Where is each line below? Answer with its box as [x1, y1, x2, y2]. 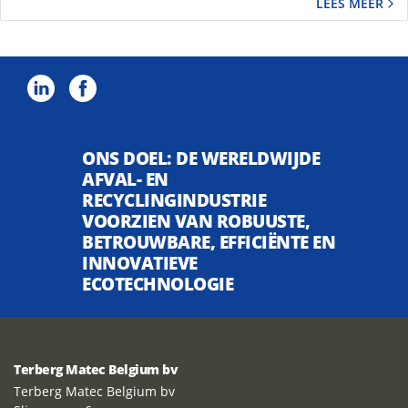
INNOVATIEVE [82, 250, 198, 276]
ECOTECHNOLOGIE [82, 271, 233, 297]
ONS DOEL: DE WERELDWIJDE [82, 146, 320, 171]
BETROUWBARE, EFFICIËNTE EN [82, 229, 335, 255]
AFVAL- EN [82, 167, 168, 192]
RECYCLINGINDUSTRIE [82, 188, 266, 213]
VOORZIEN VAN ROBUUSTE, [82, 209, 310, 234]
